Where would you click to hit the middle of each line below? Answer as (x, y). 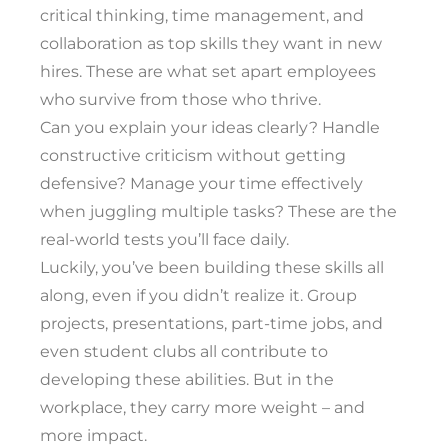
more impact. (93, 435)
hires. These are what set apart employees (208, 71)
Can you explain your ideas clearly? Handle (210, 127)
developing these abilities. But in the (187, 379)
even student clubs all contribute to (184, 351)
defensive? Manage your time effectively (201, 183)
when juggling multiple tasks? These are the (218, 211)
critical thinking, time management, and (202, 15)
